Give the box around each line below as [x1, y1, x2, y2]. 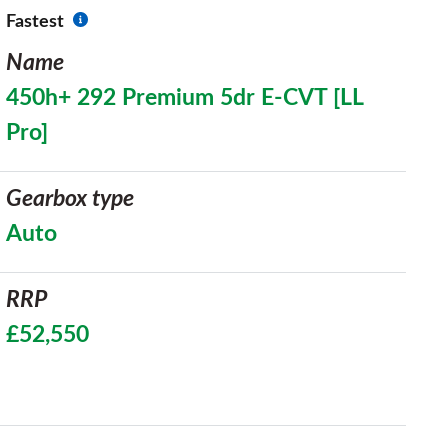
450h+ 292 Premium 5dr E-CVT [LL [6, 86, 363, 110]
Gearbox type [6, 187, 134, 211]
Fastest [6, 13, 64, 31]
